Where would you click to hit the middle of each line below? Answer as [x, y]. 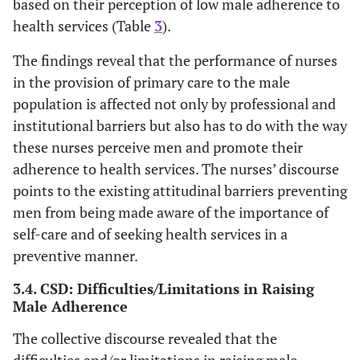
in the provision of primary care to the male [151, 82]
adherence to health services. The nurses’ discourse [176, 168]
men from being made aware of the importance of [171, 212]
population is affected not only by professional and [174, 103]
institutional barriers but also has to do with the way [180, 125]
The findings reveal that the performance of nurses [175, 60]
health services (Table [84, 25]
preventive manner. [76, 255]
